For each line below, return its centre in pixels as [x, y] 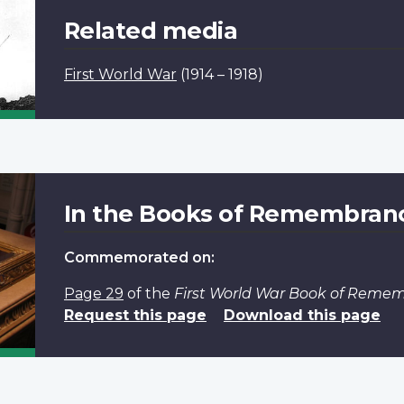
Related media [151, 30]
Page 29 [93, 293]
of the [148, 293]
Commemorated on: [139, 257]
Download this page [302, 315]
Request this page [135, 315]
